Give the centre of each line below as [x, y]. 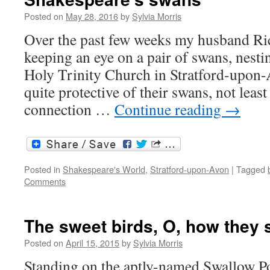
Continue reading [170, 109]
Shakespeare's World [104, 169]
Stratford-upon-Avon [190, 169]
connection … [69, 109]
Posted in [42, 169]
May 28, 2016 [92, 16]
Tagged [251, 169]
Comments [45, 181]
